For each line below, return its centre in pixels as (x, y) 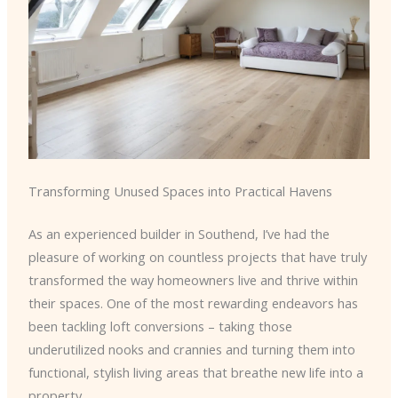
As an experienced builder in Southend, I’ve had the (179, 234)
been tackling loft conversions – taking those (160, 326)
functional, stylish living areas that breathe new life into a (195, 373)
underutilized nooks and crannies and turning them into (191, 350)
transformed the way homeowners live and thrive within (193, 280)
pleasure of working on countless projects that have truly (197, 257)
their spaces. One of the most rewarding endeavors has (193, 303)
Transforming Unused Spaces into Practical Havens (180, 191)
